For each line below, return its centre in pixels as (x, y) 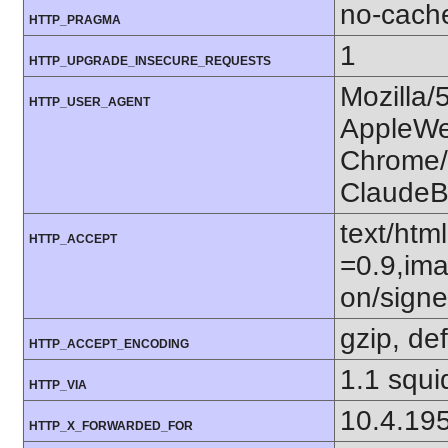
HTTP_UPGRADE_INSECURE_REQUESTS (150, 61)
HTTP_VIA (58, 385)
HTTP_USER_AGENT (89, 102)
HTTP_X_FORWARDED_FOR (111, 426)
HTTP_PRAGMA (75, 20)
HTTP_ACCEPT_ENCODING (109, 344)
